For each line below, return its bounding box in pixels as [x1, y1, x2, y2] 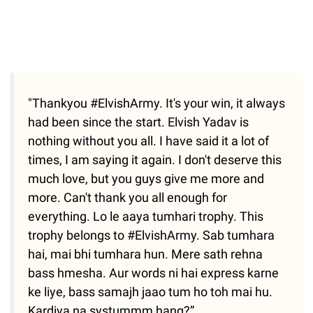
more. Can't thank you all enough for [28, 190, 227, 205]
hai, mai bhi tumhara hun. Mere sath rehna [28, 247, 263, 262]
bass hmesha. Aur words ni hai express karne [28, 265, 279, 281]
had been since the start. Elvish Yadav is [28, 115, 249, 130]
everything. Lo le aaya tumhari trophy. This [28, 209, 263, 224]
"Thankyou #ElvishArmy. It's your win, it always [28, 96, 285, 111]
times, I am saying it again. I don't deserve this [28, 152, 282, 168]
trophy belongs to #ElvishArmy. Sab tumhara [28, 228, 275, 243]
